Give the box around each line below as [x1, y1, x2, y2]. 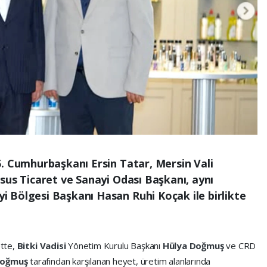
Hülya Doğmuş [162, 240, 226, 252]
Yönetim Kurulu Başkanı [68, 240, 163, 252]
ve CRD [226, 240, 256, 252]
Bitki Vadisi [17, 240, 69, 252]
